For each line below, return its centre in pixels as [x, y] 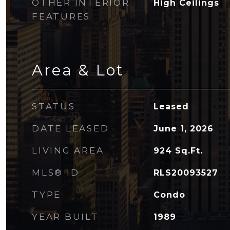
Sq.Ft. [189, 151]
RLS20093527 [186, 173]
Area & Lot [78, 70]
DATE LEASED [71, 128]
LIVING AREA [68, 150]
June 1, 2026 [183, 129]
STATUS [54, 106]
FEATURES [61, 16]
